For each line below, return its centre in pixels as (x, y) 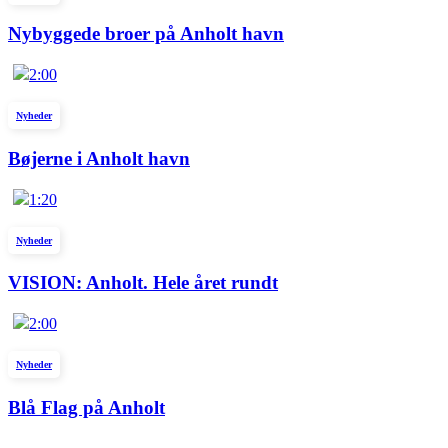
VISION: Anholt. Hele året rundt (143, 283)
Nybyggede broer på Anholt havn (146, 34)
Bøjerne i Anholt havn (99, 158)
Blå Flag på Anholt (86, 407)
